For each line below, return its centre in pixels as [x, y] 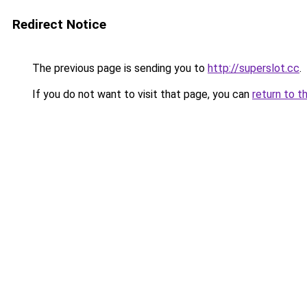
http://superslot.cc [254, 68]
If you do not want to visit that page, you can [141, 94]
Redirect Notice [59, 24]
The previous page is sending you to [119, 68]
